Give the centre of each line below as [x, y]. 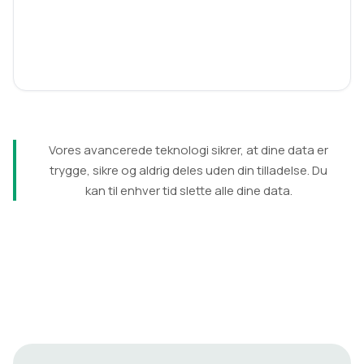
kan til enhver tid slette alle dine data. [188, 191]
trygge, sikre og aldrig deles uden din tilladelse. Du [188, 171]
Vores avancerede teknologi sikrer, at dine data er [188, 150]
